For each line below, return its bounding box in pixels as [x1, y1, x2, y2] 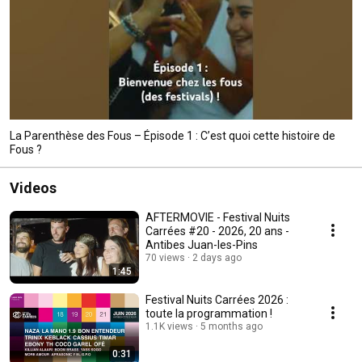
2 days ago [192, 251, 242, 263]
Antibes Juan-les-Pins [145, 238, 258, 251]
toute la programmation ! [145, 306, 272, 320]
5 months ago [200, 320, 263, 332]
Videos [10, 179, 57, 196]
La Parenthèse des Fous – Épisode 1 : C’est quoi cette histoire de [10, 128, 335, 142]
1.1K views [145, 320, 193, 332]
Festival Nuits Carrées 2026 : [145, 293, 288, 306]
